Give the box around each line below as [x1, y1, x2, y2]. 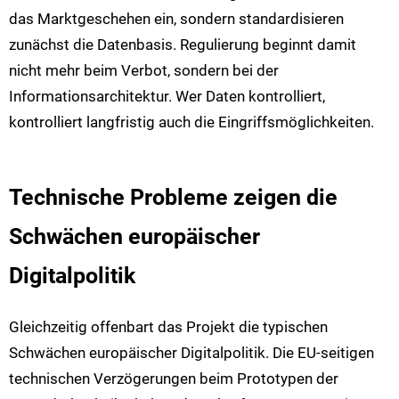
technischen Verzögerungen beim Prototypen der [9, 369, 338, 387]
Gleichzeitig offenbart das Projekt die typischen [9, 317, 328, 336]
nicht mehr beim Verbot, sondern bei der [9, 61, 279, 80]
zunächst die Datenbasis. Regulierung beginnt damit [9, 36, 356, 54]
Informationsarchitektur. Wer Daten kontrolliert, [9, 87, 325, 106]
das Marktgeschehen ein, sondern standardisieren [9, 10, 344, 28]
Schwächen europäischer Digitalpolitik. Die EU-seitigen [9, 343, 374, 362]
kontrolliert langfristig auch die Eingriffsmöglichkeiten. [9, 113, 374, 132]
